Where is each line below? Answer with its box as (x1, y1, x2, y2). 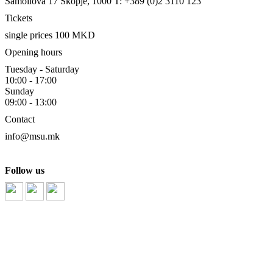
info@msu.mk (5, 130, 60, 141)
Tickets (5, 12, 32, 23)
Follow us (5, 165, 44, 175)
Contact (5, 113, 35, 124)
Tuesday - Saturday (5, 63, 79, 74)
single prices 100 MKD (5, 29, 95, 40)
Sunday (5, 85, 34, 96)
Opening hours (5, 46, 62, 57)
